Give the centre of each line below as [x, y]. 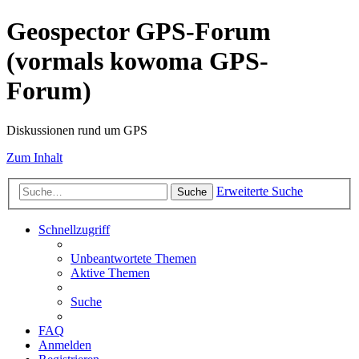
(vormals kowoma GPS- [137, 61]
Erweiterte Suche [260, 192]
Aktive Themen [110, 273]
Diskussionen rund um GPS [77, 130]
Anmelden [65, 345]
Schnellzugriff [74, 230]
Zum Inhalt [34, 157]
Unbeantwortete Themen [133, 259]
